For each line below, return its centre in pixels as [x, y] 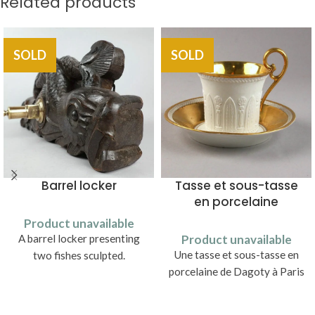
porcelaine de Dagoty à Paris [236, 271]
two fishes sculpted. [79, 255]
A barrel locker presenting [79, 238]
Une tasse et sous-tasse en [236, 255]
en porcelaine [236, 202]
